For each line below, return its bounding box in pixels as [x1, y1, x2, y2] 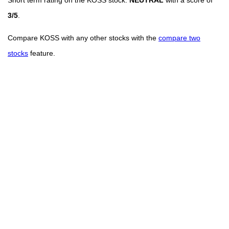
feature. [28, 49, 55, 57]
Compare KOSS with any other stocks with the [8, 33, 158, 42]
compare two [158, 33, 200, 42]
